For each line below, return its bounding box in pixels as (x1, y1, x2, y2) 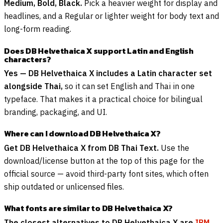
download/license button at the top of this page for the (4, 155, 204, 166)
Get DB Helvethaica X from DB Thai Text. (4, 142, 159, 153)
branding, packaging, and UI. (4, 107, 107, 117)
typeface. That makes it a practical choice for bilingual (4, 94, 203, 105)
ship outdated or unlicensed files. (4, 181, 124, 192)
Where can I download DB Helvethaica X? (4, 127, 161, 140)
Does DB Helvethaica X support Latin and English (4, 44, 194, 57)
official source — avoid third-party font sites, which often (4, 168, 209, 179)
